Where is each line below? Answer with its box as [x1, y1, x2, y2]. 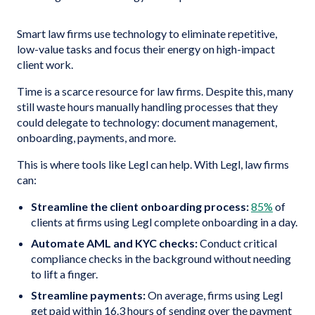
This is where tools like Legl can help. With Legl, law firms [17, 157, 289, 171]
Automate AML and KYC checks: [31, 236, 200, 250]
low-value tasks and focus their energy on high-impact [17, 42, 275, 56]
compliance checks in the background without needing [31, 252, 291, 265]
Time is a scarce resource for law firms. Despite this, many [17, 84, 293, 98]
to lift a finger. [31, 267, 100, 281]
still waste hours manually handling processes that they [17, 100, 278, 113]
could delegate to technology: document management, [17, 115, 277, 129]
